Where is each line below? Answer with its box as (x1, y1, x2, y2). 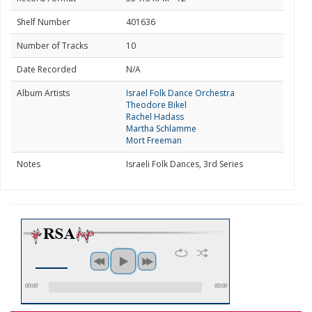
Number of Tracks (17, 40, 88, 52)
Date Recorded (17, 63, 77, 75)
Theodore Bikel (126, 99, 187, 111)
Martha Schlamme (126, 123, 196, 134)
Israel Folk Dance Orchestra (126, 87, 235, 99)
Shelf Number (17, 16, 70, 28)
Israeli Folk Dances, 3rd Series (126, 158, 243, 170)
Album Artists (17, 87, 70, 99)
